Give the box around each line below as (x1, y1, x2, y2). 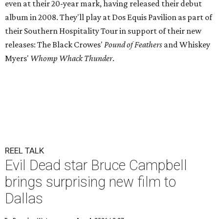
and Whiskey (164, 40, 210, 50)
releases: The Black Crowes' (5, 40, 104, 50)
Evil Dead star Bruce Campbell (5, 157, 187, 174)
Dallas (5, 190, 43, 207)
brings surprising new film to (5, 174, 176, 191)
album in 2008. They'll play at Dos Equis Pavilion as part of (5, 12, 212, 22)
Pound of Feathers (104, 40, 164, 50)
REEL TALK (5, 146, 44, 156)
